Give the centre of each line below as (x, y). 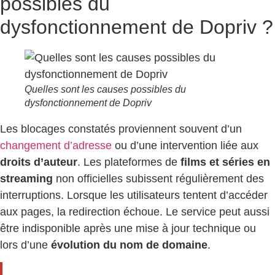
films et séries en (225, 162)
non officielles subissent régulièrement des (158, 179)
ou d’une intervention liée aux (185, 146)
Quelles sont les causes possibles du (105, 90)
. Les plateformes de (129, 162)
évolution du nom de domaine (129, 245)
